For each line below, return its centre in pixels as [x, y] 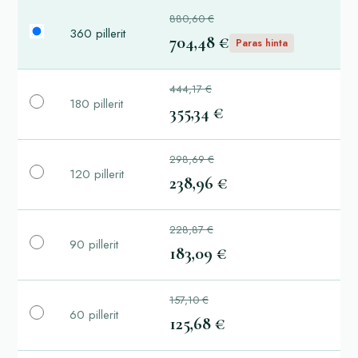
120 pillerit [97, 174]
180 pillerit [96, 104]
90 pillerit [94, 245]
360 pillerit [97, 34]
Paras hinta [262, 43]
